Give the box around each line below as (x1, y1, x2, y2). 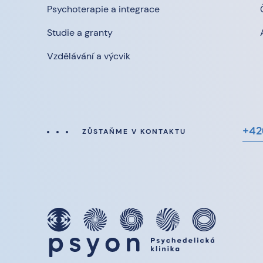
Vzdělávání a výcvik (47, 50, 130, 63)
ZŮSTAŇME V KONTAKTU (82, 127, 186, 137)
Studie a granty (47, 26, 113, 39)
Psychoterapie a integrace (47, 3, 160, 16)
